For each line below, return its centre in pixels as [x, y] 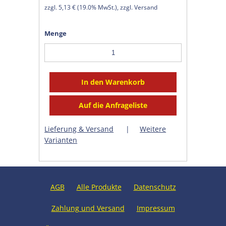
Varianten [61, 140]
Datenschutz [155, 187]
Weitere [153, 129]
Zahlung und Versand [88, 208]
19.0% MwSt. [97, 7]
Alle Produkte [99, 187]
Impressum [156, 208]
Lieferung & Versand [79, 129]
